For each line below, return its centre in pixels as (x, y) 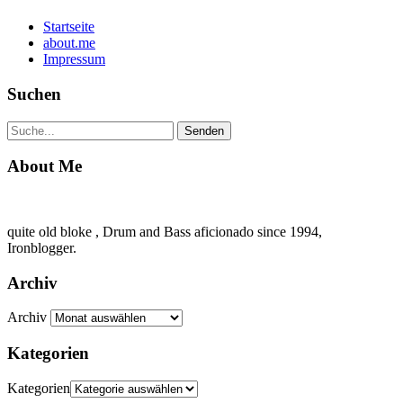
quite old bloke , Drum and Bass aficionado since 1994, (165, 232)
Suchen (34, 94)
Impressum (74, 59)
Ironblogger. (42, 248)
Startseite (69, 27)
